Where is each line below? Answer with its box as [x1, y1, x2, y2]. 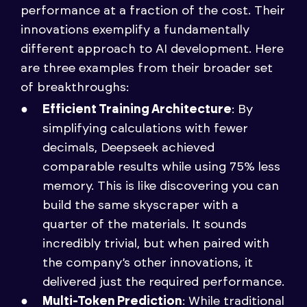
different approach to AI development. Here [21, 42, 284, 56]
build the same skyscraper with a [42, 199, 238, 212]
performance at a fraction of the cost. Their [21, 4, 285, 17]
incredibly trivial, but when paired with [42, 238, 269, 251]
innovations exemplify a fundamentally [21, 23, 249, 36]
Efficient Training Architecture [42, 103, 232, 116]
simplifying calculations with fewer [42, 123, 248, 136]
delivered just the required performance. [42, 276, 284, 289]
